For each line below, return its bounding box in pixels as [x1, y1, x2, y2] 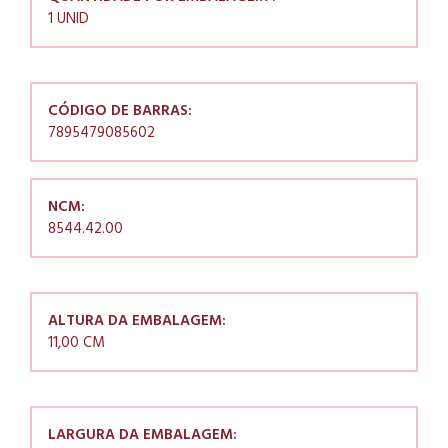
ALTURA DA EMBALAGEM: [48, 309, 226, 334]
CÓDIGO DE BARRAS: [48, 99, 192, 124]
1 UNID [48, 7, 89, 32]
